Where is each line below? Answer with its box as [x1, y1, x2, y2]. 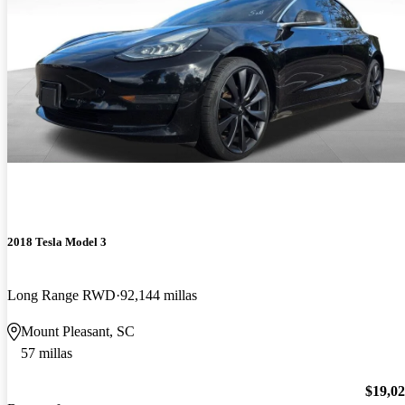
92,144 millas [120, 287, 197, 303]
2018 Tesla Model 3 [7, 234, 107, 249]
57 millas [21, 344, 72, 361]
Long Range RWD [7, 287, 116, 303]
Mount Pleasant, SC [21, 323, 135, 339]
